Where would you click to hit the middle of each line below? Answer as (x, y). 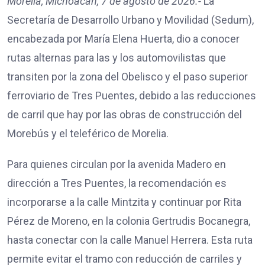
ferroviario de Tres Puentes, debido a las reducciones (132, 95)
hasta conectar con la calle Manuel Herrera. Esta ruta (130, 240)
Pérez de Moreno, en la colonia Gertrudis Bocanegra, (129, 221)
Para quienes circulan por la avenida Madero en (117, 164)
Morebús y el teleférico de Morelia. (88, 133)
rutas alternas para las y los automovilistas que (117, 57)
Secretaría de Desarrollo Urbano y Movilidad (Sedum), (130, 20)
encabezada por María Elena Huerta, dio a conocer (123, 38)
